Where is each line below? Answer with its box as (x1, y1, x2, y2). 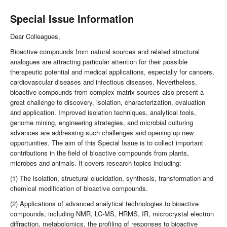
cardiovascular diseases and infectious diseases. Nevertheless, (10, 77, 197, 87)
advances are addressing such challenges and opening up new (10, 128, 194, 138)
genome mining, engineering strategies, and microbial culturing (10, 118, 193, 128)
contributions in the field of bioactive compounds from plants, (10, 148, 189, 158)
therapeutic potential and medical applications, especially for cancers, (10, 67, 214, 77)
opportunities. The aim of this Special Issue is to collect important (10, 138, 203, 148)
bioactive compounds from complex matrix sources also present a (10, 87, 204, 97)
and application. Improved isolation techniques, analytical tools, (10, 107, 196, 118)
